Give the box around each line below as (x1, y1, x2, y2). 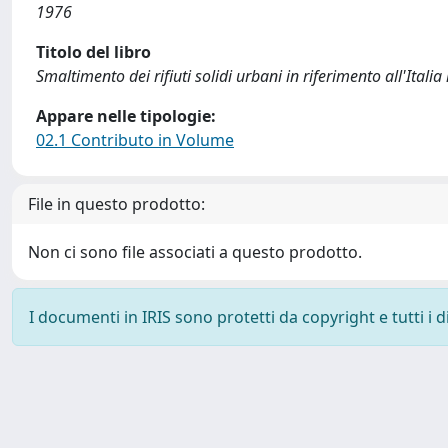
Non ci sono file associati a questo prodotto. (28, 241, 362, 263)
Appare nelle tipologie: (36, 105, 216, 127)
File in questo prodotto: (28, 193, 205, 215)
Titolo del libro (36, 41, 151, 63)
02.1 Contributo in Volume (36, 129, 234, 151)
